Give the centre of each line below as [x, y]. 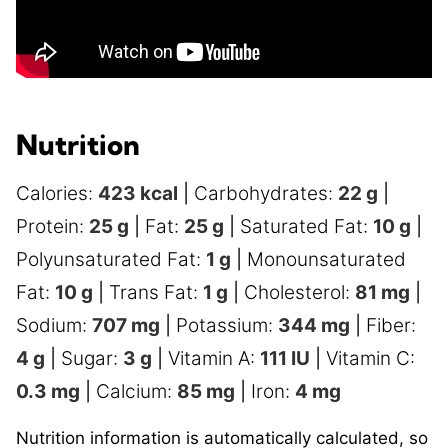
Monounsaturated [326, 260]
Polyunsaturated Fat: [111, 260]
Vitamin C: [370, 359]
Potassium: [227, 326]
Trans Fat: [156, 293]
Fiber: [391, 326]
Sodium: [54, 326]
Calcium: [136, 392]
